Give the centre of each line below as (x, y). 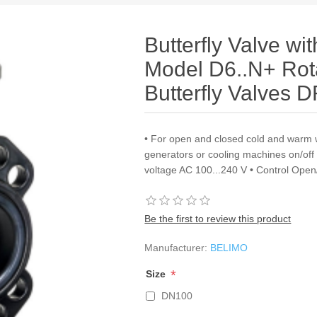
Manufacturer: (176, 248)
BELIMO (229, 248)
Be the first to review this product (218, 219)
